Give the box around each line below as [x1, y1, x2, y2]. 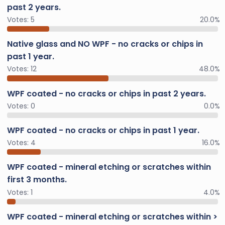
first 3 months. [7, 174, 67, 186]
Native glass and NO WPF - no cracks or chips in [7, 38, 203, 50]
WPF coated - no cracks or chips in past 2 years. [7, 87, 206, 99]
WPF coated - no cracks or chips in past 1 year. [7, 125, 199, 136]
